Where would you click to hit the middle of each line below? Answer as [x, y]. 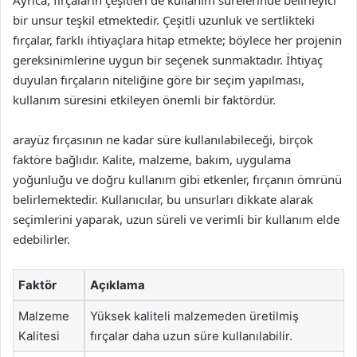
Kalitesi [39, 336]
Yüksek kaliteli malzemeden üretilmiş [194, 316]
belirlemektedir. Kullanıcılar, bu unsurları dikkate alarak [163, 199]
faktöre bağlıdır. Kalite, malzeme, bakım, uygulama [152, 159]
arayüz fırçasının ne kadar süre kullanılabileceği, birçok [163, 139]
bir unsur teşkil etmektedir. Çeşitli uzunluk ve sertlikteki [164, 20]
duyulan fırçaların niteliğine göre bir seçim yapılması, [159, 80]
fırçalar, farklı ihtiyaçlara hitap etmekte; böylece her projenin [177, 40]
